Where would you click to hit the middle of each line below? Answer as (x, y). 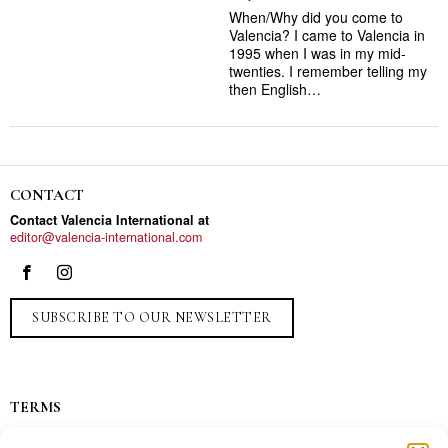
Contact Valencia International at (109, 220)
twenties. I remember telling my (328, 71)
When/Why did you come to (316, 17)
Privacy (30, 434)
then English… (275, 89)
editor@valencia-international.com (106, 237)
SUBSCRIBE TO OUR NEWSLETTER (152, 317)
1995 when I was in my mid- (317, 53)
